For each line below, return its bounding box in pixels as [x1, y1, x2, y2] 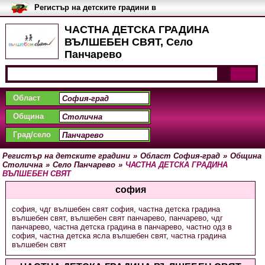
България [34, 12, 71, 21]
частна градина [170, 231, 226, 240]
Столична [2, 160, 43, 169]
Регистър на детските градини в [34, 3, 156, 12]
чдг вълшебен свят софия [39, 205, 134, 214]
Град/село [12, 130, 51, 139]
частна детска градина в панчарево [53, 222, 182, 231]
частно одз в [186, 222, 232, 231]
